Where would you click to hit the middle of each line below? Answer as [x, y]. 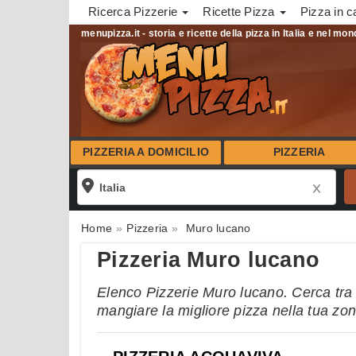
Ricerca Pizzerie [135, 12]
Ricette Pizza [240, 12]
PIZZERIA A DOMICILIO [146, 152]
